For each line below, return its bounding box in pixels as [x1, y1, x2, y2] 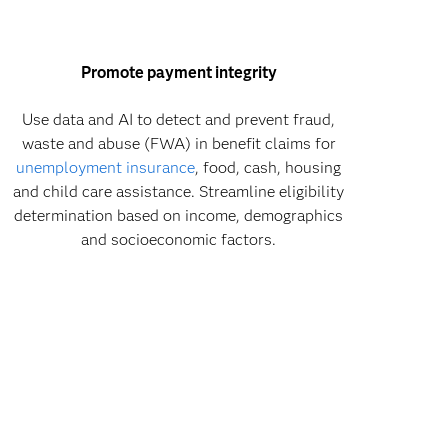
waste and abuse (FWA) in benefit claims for [21, 134, 336, 154]
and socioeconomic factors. [81, 230, 277, 250]
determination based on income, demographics [14, 206, 344, 226]
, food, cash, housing [195, 158, 342, 178]
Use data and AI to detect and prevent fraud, [22, 110, 336, 130]
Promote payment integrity [80, 63, 277, 83]
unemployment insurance [16, 158, 196, 178]
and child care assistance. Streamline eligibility [13, 182, 345, 202]
